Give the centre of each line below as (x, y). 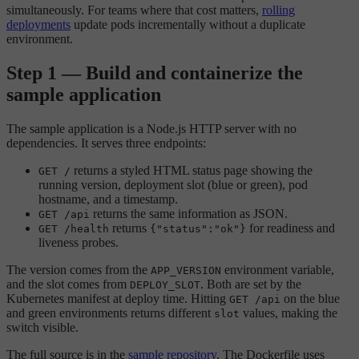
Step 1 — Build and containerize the (155, 73)
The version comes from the (79, 269)
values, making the (288, 313)
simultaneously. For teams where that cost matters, (134, 10)
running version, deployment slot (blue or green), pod (173, 184)
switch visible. (42, 327)
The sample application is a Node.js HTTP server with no (151, 128)
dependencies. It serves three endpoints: (106, 143)
